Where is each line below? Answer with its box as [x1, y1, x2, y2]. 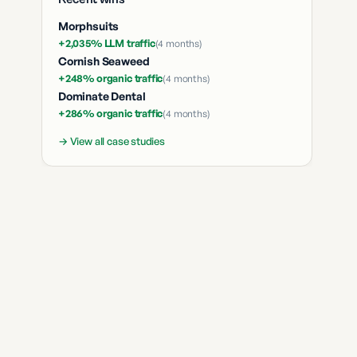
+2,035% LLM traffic [58, 37, 155, 49]
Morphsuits [58, 19, 120, 33]
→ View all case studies [58, 135, 165, 147]
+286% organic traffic [58, 107, 163, 120]
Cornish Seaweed [58, 54, 150, 68]
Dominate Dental [58, 89, 146, 103]
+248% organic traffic [58, 72, 163, 84]
